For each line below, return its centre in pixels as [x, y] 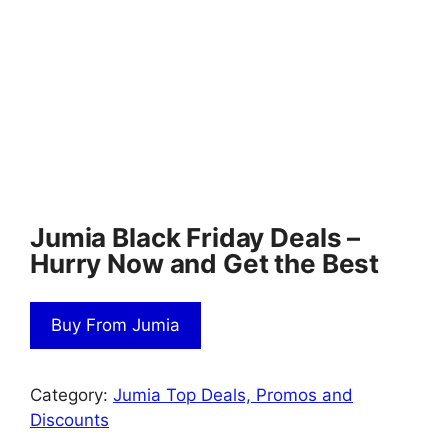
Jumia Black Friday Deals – [195, 237]
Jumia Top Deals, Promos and [233, 395]
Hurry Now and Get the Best [205, 263]
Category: [71, 395]
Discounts [69, 420]
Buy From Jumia [115, 325]
